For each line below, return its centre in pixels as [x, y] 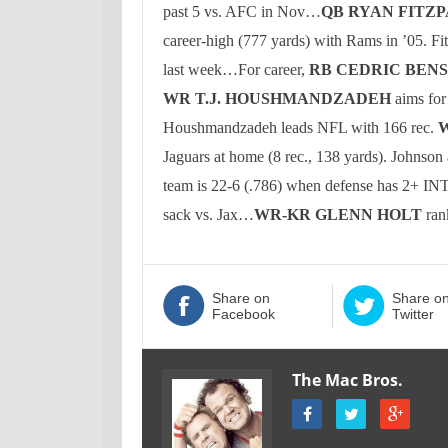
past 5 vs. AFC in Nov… [242, 11]
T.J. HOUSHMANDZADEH [293, 98]
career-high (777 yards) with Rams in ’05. [295, 40]
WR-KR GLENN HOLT [338, 214]
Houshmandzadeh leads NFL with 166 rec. [298, 127]
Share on [241, 298]
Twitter [412, 314]
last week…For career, [236, 69]
